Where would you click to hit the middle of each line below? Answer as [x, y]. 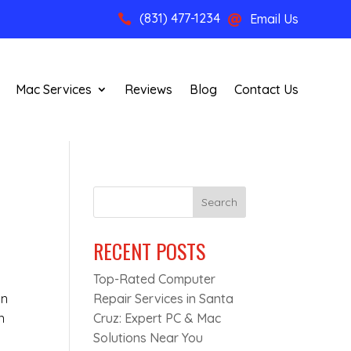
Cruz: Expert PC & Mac [157, 318]
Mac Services [53, 90]
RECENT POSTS [150, 251]
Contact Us [266, 90]
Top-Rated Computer [155, 279]
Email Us [274, 19]
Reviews [148, 90]
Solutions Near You [148, 338]
